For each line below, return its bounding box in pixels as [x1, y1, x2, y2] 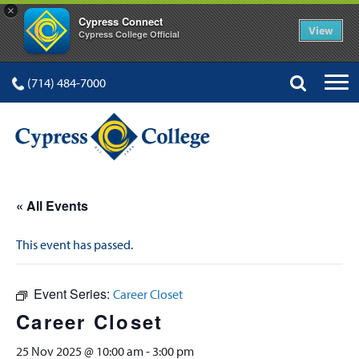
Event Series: [34, 284, 113, 303]
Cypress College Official [79, 28, 179, 40]
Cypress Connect [79, 14, 163, 29]
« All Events [16, 196, 88, 215]
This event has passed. [16, 236, 133, 252]
